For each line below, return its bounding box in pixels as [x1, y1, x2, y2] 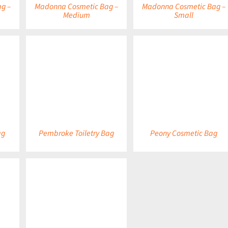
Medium [63, 10, 90, 21]
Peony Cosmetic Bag [150, 127, 218, 139]
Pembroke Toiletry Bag [39, 127, 115, 139]
